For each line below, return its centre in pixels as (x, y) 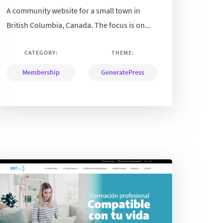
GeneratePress (122, 72)
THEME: (122, 52)
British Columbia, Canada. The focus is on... (78, 25)
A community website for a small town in (73, 10)
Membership (41, 72)
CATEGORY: (41, 52)
